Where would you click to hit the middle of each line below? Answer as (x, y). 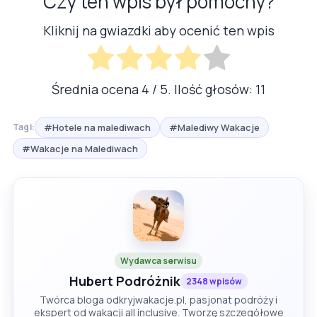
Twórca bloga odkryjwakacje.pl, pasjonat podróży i (158, 299)
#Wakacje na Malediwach (80, 148)
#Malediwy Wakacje (215, 127)
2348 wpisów (214, 281)
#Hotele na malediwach (98, 127)
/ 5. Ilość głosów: (202, 89)
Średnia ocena (97, 89)
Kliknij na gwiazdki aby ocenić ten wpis (158, 31)
